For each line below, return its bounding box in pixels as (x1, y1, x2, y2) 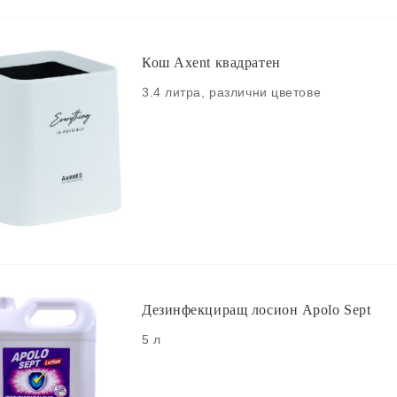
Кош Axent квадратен (142, 54, 281, 70)
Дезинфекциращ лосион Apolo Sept (142, 301, 371, 317)
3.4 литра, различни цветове (142, 84, 322, 99)
